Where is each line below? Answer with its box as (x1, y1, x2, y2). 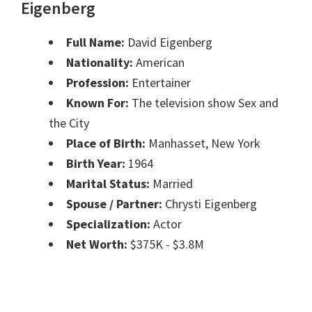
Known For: (66, 95, 129, 111)
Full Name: (66, 34, 125, 51)
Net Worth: (66, 236, 127, 253)
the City (49, 115, 89, 132)
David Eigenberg (125, 34, 212, 51)
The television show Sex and (129, 95, 279, 111)
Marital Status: (66, 175, 150, 192)
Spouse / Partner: (66, 196, 162, 212)
